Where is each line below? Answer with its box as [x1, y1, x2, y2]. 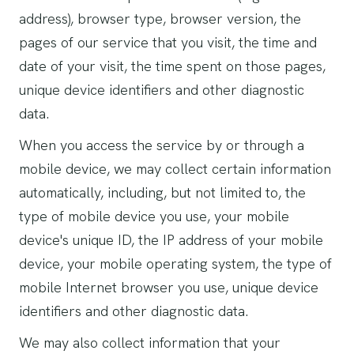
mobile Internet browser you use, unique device [19, 278, 318, 296]
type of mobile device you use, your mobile [19, 207, 289, 225]
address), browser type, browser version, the [19, 9, 301, 28]
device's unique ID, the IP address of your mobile [19, 231, 323, 249]
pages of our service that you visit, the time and [19, 33, 317, 51]
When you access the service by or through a [19, 136, 304, 154]
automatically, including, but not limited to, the [19, 183, 306, 201]
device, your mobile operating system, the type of [19, 254, 332, 273]
